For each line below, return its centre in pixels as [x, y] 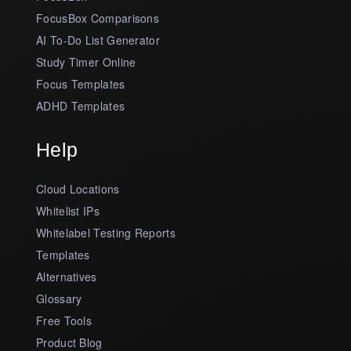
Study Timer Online [86, 62]
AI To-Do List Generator [98, 40]
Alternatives [67, 276]
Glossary [59, 298]
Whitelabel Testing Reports [106, 232]
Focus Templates [81, 83]
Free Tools [64, 320]
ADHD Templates [81, 105]
